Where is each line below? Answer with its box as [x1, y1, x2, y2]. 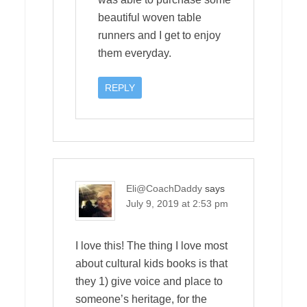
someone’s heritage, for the [75, 293, 207, 305]
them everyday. [98, 47, 171, 59]
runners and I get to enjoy [98, 29, 221, 41]
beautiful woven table [98, 11, 201, 23]
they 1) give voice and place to [75, 275, 223, 287]
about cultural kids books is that [75, 257, 228, 269]
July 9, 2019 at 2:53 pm [126, 197, 228, 209]
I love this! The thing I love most [75, 239, 228, 251]
